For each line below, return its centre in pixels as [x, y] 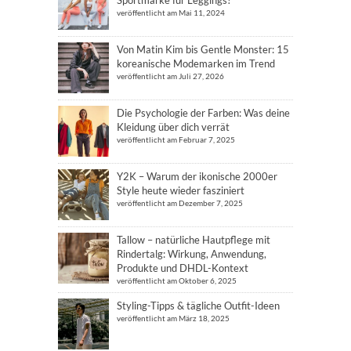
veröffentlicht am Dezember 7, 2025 [180, 203]
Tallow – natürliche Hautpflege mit [194, 239]
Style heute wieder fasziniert [181, 190]
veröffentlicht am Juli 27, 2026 [170, 76]
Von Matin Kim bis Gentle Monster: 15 [203, 49]
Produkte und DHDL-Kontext [183, 268]
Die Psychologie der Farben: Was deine [203, 112]
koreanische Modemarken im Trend [196, 63]
